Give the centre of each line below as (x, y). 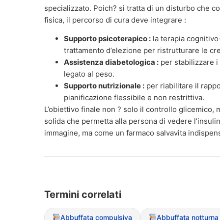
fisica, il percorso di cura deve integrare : (115, 20)
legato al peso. (89, 74)
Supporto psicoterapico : (107, 38)
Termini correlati (83, 194)
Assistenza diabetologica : (111, 62)
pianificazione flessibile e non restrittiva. (134, 97)
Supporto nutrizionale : (104, 85)
